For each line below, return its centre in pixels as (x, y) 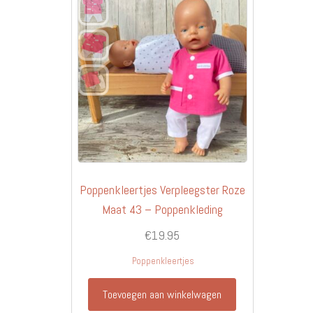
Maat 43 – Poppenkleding (162, 209)
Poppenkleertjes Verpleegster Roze (162, 189)
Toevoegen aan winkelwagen (162, 294)
